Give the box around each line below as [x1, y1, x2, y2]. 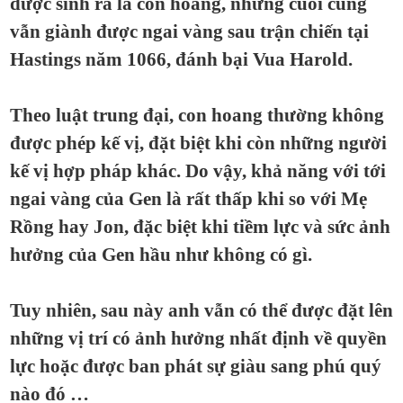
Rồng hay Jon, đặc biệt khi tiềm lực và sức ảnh [10, 217, 390, 237]
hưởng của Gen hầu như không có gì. [10, 245, 312, 264]
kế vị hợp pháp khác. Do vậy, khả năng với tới [10, 161, 386, 181]
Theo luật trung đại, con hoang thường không [10, 105, 384, 125]
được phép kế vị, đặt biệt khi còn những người [10, 133, 387, 153]
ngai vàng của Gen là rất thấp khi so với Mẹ [10, 189, 367, 209]
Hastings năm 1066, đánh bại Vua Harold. [10, 49, 353, 69]
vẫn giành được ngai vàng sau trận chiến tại [10, 22, 369, 41]
